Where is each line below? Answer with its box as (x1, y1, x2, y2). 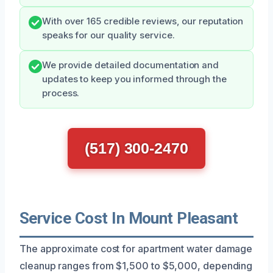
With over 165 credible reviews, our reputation (42, 15, 244, 27)
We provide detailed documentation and (42, 59, 219, 71)
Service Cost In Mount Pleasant (19, 208, 238, 227)
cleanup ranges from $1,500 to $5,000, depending (19, 259, 253, 272)
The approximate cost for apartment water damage (19, 242, 253, 255)
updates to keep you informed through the (42, 73, 227, 85)
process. (42, 87, 80, 99)
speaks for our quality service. (42, 29, 175, 41)
